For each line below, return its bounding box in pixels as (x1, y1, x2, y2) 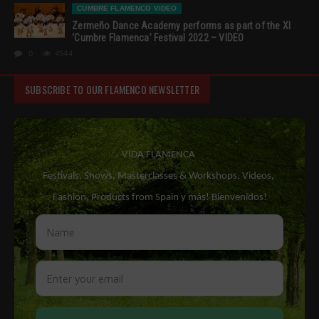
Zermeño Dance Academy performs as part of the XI (72, 20, 291, 32)
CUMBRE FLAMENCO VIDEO (77, 4, 177, 13)
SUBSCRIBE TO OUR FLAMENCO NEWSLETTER (25, 82, 200, 98)
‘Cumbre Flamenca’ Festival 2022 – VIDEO (72, 32, 244, 44)
